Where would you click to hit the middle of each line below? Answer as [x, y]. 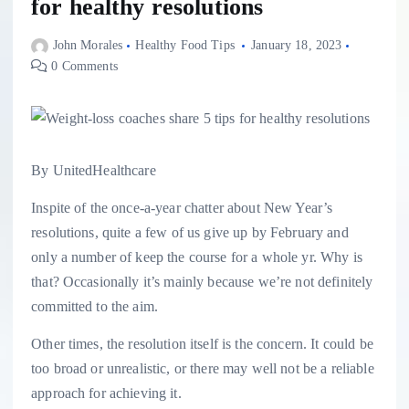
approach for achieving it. [106, 393]
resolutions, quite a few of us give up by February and [190, 233]
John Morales [88, 46]
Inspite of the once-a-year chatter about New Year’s [182, 208]
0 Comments [83, 67]
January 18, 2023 [297, 46]
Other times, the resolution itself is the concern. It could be [202, 344]
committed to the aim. [95, 307]
